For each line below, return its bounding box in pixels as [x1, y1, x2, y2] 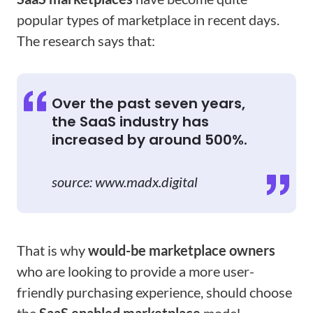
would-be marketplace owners [88, 242, 275, 259]
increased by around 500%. [52, 130, 247, 150]
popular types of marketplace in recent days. [17, 11, 279, 28]
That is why [17, 242, 88, 259]
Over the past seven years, [52, 94, 245, 113]
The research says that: [17, 32, 155, 49]
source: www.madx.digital [52, 173, 198, 190]
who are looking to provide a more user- [17, 263, 254, 279]
